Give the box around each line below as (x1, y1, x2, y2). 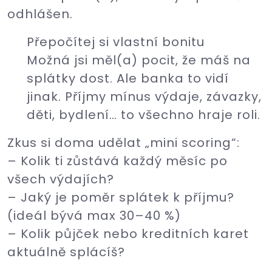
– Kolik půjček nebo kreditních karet (7, 225, 249, 242)
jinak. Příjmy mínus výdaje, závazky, (27, 88, 262, 105)
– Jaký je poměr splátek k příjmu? (7, 189, 234, 206)
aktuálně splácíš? (7, 243, 125, 260)
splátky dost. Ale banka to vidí (27, 70, 229, 87)
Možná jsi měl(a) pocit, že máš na (27, 52, 251, 69)
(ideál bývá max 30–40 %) (7, 207, 181, 224)
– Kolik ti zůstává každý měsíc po (7, 152, 228, 169)
